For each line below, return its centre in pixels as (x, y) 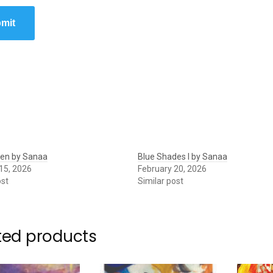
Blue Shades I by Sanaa (183, 156)
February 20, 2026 (172, 168)
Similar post (161, 181)
